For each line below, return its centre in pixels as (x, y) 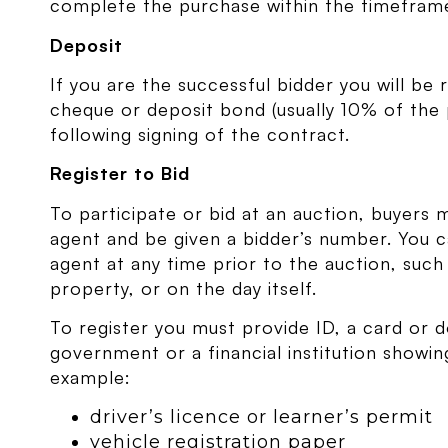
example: (91, 377)
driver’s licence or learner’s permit (262, 416)
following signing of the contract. (200, 134)
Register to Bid (120, 173)
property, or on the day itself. (184, 287)
